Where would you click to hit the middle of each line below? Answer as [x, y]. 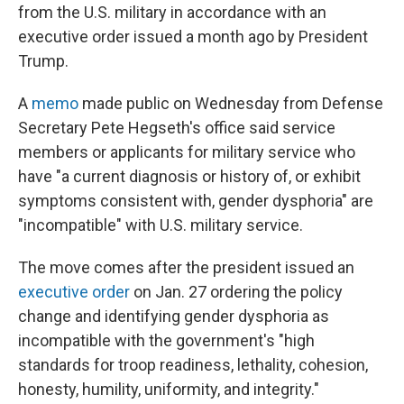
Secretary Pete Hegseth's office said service [177, 128]
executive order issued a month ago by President [193, 37]
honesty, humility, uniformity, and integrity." [169, 389]
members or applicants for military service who [187, 152]
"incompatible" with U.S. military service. [161, 225]
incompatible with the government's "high [166, 340]
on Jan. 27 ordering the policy [236, 292]
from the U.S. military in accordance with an [172, 12]
